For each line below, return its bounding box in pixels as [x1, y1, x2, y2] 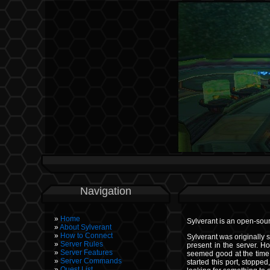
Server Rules [60, 240, 103, 248]
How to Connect [60, 231, 113, 240]
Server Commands [60, 257, 122, 265]
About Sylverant [59, 223, 111, 231]
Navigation [80, 184, 131, 197]
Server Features [60, 248, 113, 257]
